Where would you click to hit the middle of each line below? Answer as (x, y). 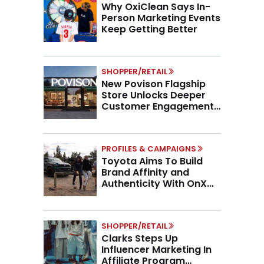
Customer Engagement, (159, 106)
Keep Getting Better (149, 29)
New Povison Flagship (154, 84)
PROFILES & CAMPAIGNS (149, 148)
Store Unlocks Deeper (154, 95)
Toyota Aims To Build (152, 161)
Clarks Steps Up (140, 238)
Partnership (130, 194)
